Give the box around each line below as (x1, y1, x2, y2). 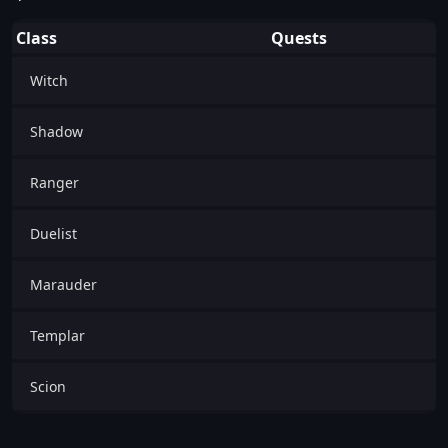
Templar (30, 326, 85, 346)
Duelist (30, 224, 77, 244)
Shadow (30, 122, 83, 142)
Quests (271, 27, 327, 50)
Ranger (30, 173, 79, 193)
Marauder (30, 275, 97, 295)
